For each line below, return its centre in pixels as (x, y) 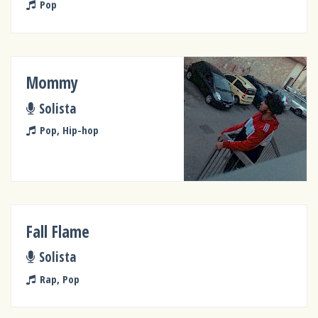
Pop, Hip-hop (69, 130)
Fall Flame (58, 231)
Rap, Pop (59, 279)
